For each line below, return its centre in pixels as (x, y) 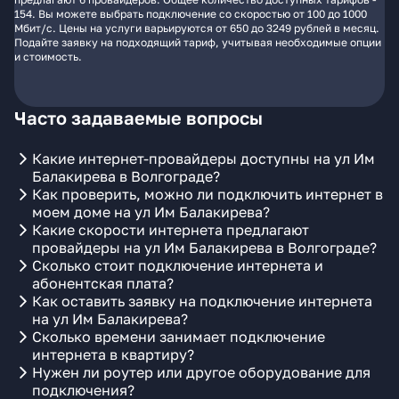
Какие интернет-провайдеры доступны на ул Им (204, 159)
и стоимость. (48, 57)
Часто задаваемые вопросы (138, 118)
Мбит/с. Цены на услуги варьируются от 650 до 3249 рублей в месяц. (197, 28)
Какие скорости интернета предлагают (171, 230)
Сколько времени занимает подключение (179, 337)
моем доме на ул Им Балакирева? (151, 212)
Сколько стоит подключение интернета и (178, 265)
